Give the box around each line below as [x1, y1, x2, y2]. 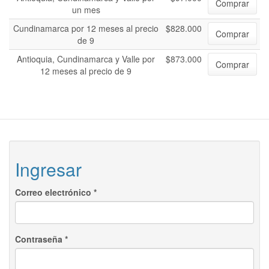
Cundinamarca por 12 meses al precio [13, 22, 159, 34]
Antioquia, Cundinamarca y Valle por [17, 53, 155, 65]
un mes [71, 4, 100, 16]
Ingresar [15, 156, 82, 182]
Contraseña [15, 233, 65, 245]
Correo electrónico [15, 186, 94, 198]
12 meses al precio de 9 [40, 65, 131, 77]
